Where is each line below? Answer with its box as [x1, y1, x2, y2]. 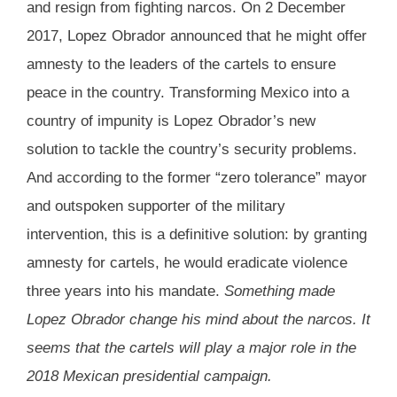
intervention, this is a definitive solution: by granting [27, 226, 367, 244]
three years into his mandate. [27, 283, 224, 300]
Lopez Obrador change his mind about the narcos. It [27, 311, 370, 329]
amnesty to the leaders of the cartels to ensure [27, 56, 336, 74]
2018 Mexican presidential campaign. [27, 368, 272, 385]
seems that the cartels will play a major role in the [27, 339, 356, 357]
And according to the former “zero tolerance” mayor [27, 169, 367, 187]
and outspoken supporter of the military [27, 198, 285, 215]
